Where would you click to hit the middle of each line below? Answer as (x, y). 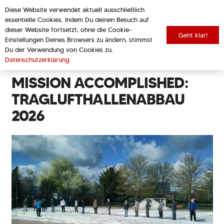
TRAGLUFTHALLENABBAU (98, 99)
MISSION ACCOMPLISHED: (99, 82)
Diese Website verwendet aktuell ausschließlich (75, 10)
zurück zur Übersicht (112, 49)
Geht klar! (193, 35)
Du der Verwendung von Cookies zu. (59, 50)
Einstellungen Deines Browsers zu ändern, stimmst (79, 40)
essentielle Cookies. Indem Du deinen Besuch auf (77, 20)
